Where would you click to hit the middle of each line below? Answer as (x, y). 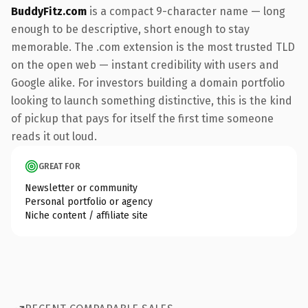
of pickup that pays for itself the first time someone (142, 118)
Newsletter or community (81, 188)
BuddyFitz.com (49, 11)
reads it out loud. (54, 136)
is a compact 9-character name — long (186, 11)
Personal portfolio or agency (89, 201)
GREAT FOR (59, 166)
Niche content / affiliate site (86, 215)
